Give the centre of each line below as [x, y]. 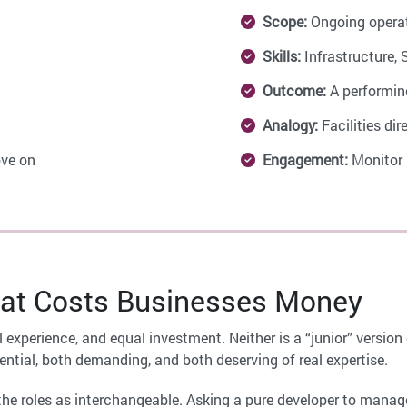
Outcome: [294, 91]
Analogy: [290, 125]
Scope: [284, 22]
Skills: [281, 56]
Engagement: [305, 160]
